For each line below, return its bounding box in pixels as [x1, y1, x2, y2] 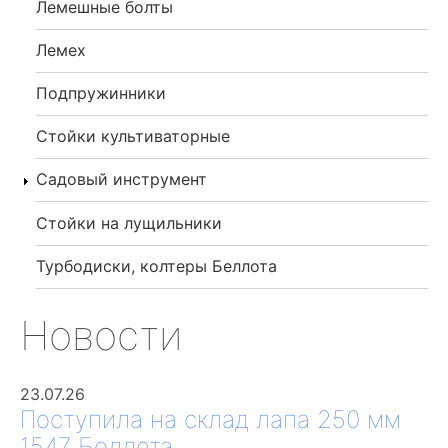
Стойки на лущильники [36, 212, 222, 233]
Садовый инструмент [36, 169, 207, 190]
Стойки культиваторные [36, 126, 230, 147]
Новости [20, 310, 183, 360]
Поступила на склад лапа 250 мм [20, 404, 401, 434]
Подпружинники [36, 82, 166, 103]
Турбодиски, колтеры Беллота [36, 255, 277, 276]
